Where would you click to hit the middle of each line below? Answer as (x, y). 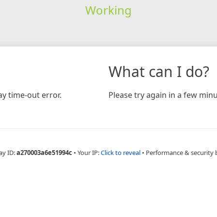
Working (108, 10)
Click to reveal (120, 152)
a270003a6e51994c (44, 152)
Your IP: (89, 152)
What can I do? (159, 71)
